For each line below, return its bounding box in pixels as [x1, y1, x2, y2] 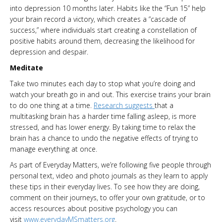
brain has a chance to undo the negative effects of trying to [10, 133, 198, 143]
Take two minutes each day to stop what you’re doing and [10, 79, 195, 89]
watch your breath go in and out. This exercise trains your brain [10, 90, 211, 100]
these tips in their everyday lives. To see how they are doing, [10, 182, 200, 192]
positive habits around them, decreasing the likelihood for [10, 36, 195, 46]
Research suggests [94, 101, 155, 111]
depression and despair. [10, 47, 88, 57]
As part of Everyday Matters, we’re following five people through [10, 160, 211, 170]
